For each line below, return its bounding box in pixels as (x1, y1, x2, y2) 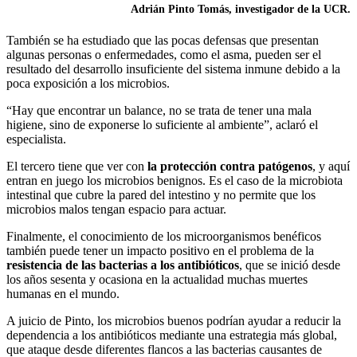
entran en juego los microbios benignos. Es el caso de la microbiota (6, 173, 343, 187)
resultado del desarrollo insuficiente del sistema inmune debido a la (6, 61, 340, 76)
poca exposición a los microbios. (6, 76, 170, 90)
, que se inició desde (239, 257, 340, 272)
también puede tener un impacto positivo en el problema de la (6, 243, 314, 257)
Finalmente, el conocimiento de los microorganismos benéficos (6, 229, 321, 243)
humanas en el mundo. (6, 286, 120, 300)
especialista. (6, 131, 66, 146)
